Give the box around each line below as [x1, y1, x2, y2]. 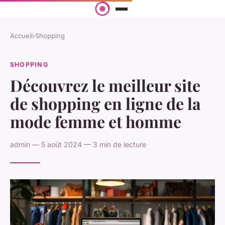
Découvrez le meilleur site [10, 74, 200, 96]
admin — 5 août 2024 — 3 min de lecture [10, 140, 146, 149]
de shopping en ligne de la [10, 92, 201, 114]
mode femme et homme [10, 110, 181, 132]
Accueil [10, 32, 33, 40]
